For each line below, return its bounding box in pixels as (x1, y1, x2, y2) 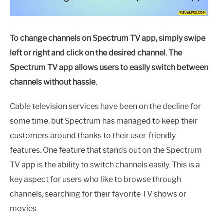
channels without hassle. (10, 77, 97, 87)
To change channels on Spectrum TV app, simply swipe (10, 33, 205, 43)
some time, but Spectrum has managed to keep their (10, 116, 198, 126)
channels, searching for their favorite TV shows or (10, 189, 186, 199)
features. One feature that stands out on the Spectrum (10, 145, 202, 155)
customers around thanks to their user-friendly (10, 130, 176, 140)
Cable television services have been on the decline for (10, 101, 201, 111)
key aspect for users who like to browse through (10, 174, 181, 184)
